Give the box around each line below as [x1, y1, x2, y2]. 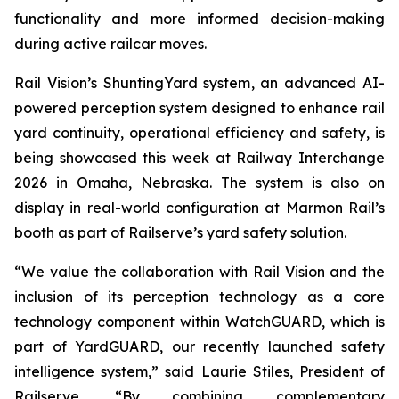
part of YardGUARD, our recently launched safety [14, 338, 385, 355]
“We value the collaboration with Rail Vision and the [14, 263, 385, 281]
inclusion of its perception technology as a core [14, 288, 385, 305]
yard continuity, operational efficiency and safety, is [14, 124, 385, 142]
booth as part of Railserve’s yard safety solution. [14, 224, 346, 241]
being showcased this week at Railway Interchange [14, 149, 385, 167]
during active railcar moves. [14, 35, 207, 53]
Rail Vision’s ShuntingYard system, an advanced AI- [14, 74, 385, 92]
